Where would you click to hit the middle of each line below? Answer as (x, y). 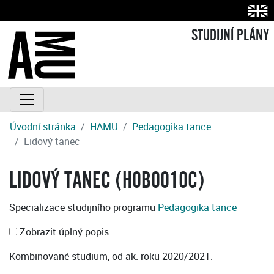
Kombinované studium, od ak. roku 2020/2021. (111, 257)
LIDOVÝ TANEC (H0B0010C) (107, 181)
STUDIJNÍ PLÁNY (230, 36)
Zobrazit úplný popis (63, 232)
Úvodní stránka (43, 127)
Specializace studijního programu (83, 208)
